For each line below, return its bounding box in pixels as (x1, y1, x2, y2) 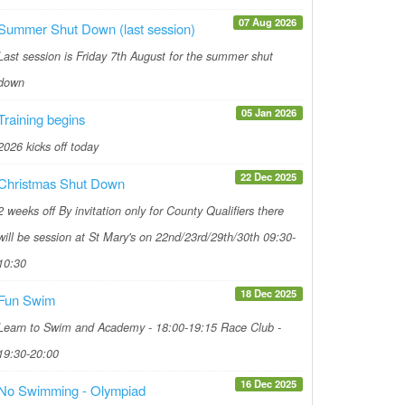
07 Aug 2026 (239, 14, 297, 29)
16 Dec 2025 (240, 375, 297, 391)
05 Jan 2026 (241, 104, 297, 119)
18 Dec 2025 (240, 285, 297, 300)
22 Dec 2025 (240, 168, 297, 184)
